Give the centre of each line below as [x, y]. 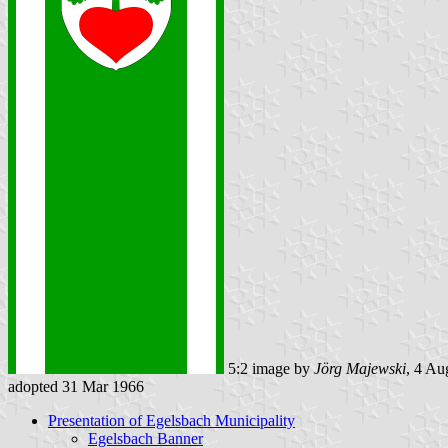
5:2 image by [269, 368]
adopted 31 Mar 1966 [76, 386]
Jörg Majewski [360, 368]
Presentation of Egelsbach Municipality [171, 420]
